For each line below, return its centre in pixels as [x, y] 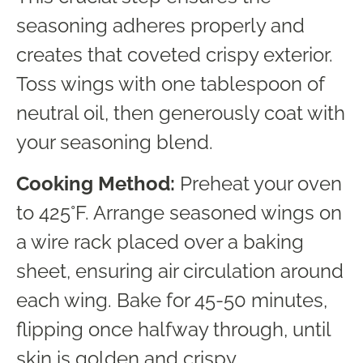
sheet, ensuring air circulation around [180, 271]
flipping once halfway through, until [173, 329]
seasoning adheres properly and [160, 26]
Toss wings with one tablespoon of [170, 84]
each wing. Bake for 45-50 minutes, [172, 300]
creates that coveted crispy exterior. [175, 55]
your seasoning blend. [115, 143]
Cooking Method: [96, 183]
